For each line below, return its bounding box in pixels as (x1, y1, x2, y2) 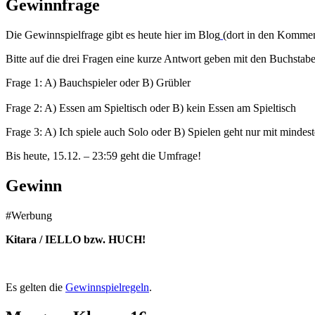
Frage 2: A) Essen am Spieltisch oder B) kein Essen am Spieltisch (6, 102, 296, 115)
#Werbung (6, 209, 52, 221)
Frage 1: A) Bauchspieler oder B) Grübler (6, 77, 191, 89)
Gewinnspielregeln (65, 281, 149, 293)
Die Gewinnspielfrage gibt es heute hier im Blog (6, 29, 220, 41)
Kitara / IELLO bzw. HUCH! (6, 233, 146, 245)
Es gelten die (6, 281, 65, 293)
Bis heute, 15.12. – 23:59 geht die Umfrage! (6, 150, 201, 162)
